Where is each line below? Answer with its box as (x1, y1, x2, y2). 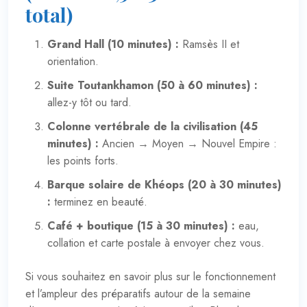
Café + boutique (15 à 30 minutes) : (47, 217, 235, 234)
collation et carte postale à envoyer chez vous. (47, 234, 265, 251)
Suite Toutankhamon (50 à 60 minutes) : (47, 77, 258, 93)
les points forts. (47, 152, 119, 169)
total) (25, 1, 73, 27)
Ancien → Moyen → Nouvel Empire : (99, 135, 277, 151)
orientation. (47, 53, 99, 69)
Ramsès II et (179, 36, 239, 52)
